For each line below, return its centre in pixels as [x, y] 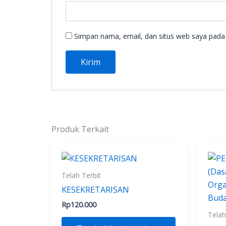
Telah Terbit [81, 176]
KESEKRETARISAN [95, 190]
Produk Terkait [80, 129]
